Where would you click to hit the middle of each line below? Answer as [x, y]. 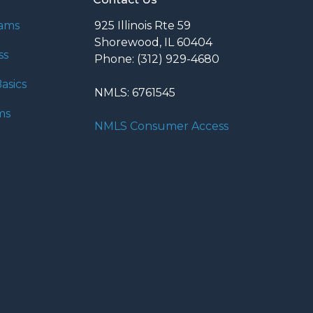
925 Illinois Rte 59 [143, 26]
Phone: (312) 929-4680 [157, 59]
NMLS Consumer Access [161, 126]
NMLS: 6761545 [135, 93]
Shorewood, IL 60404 [153, 42]
